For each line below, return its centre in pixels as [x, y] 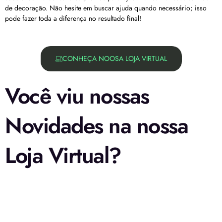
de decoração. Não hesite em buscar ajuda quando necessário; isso [106, 8]
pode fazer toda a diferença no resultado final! [73, 19]
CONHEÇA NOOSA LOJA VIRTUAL [114, 58]
